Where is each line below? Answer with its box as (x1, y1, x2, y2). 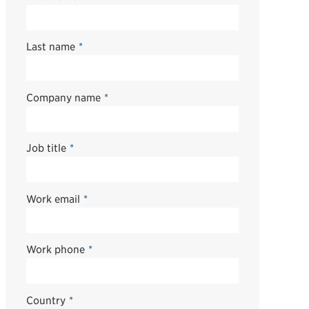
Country (26, 293, 66, 307)
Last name (26, 40, 75, 54)
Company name (26, 90, 101, 104)
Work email (26, 192, 80, 206)
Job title (26, 141, 66, 155)
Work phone (26, 243, 85, 257)
